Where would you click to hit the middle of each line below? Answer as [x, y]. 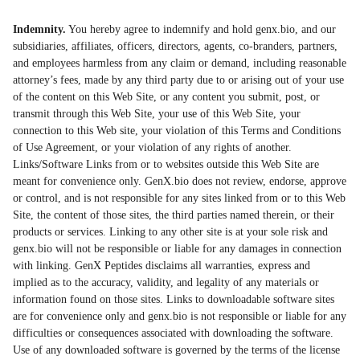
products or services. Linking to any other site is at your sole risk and [170, 232]
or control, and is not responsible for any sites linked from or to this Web [179, 198]
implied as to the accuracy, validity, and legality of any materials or [166, 283]
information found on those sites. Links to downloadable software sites [174, 300]
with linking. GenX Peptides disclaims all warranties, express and [162, 266]
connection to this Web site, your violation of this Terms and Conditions [177, 131]
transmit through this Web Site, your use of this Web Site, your [157, 114]
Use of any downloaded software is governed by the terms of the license [176, 350]
